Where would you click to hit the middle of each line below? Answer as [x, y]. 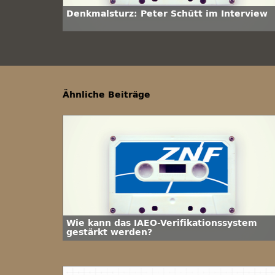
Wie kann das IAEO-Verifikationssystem [162, 223]
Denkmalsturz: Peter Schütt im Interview [167, 14]
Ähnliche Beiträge [107, 95]
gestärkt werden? [109, 232]
